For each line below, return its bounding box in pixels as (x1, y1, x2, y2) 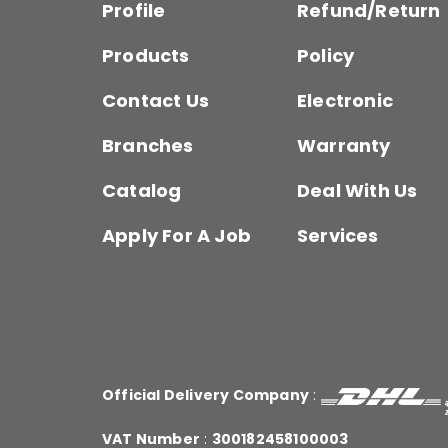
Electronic (296, 88, 393, 114)
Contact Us (102, 88, 209, 114)
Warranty (296, 133, 391, 159)
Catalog (102, 178, 182, 204)
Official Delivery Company (102, 385, 309, 406)
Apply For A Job (102, 223, 251, 249)
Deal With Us (296, 178, 418, 204)
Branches (102, 133, 194, 159)
